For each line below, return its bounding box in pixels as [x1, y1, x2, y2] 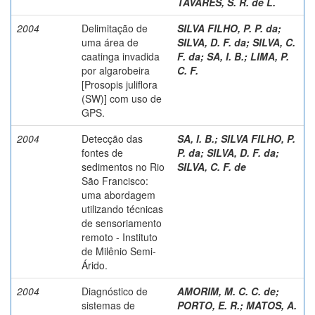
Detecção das [82, 131, 143, 146]
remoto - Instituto [82, 229, 157, 244]
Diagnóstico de [82, 283, 148, 298]
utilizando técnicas [82, 201, 163, 216]
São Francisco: [82, 173, 148, 188]
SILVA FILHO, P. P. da [177, 20, 278, 35]
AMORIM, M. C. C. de [177, 283, 276, 298]
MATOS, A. [246, 297, 297, 312]
